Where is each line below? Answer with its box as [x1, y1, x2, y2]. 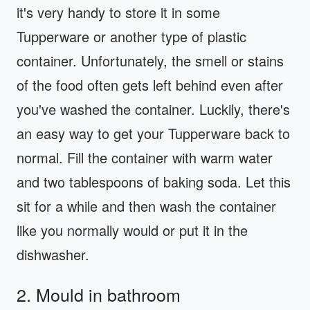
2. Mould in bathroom [17, 282, 181, 307]
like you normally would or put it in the [17, 220, 248, 241]
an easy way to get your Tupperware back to [17, 123, 290, 144]
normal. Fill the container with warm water [17, 147, 273, 168]
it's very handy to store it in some [17, 2, 220, 23]
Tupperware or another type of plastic [17, 26, 246, 47]
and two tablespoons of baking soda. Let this [17, 172, 291, 192]
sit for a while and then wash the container [17, 196, 276, 217]
